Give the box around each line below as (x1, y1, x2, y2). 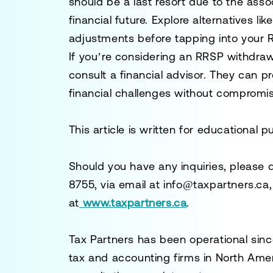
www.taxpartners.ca (82, 196, 187, 209)
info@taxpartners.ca (163, 178, 269, 191)
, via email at (94, 178, 164, 191)
